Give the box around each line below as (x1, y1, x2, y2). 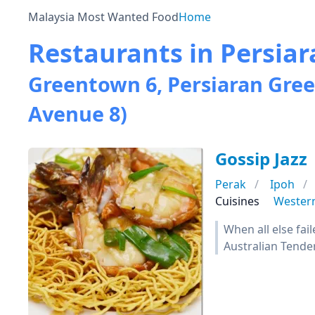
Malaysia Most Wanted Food (28, 9, 179, 25)
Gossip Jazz (215, 147, 307, 170)
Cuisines (215, 193, 259, 209)
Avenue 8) (28, 100, 127, 127)
